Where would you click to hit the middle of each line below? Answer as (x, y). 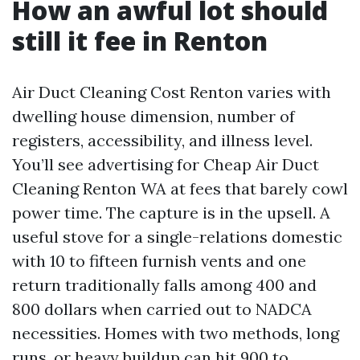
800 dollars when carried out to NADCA (162, 309)
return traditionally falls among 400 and (164, 285)
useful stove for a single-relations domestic (177, 237)
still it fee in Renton (140, 41)
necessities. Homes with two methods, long (176, 333)
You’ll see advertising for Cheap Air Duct (166, 165)
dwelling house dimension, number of (153, 117)
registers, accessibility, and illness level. (162, 141)
